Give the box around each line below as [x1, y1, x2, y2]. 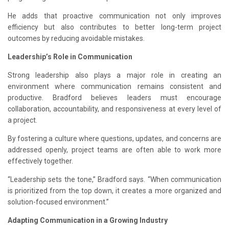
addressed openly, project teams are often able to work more [8, 146, 221, 154]
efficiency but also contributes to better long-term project [8, 23, 221, 31]
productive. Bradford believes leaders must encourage [8, 94, 221, 102]
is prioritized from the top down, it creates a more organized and [8, 187, 221, 195]
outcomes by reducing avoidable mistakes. [8, 34, 145, 42]
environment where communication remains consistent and [8, 82, 221, 90]
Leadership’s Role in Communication [8, 53, 132, 61]
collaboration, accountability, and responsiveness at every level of [8, 105, 221, 113]
